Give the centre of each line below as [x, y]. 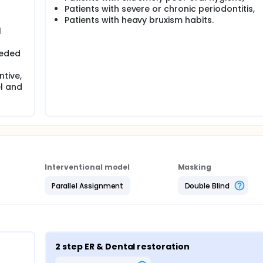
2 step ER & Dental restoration [123, 247]
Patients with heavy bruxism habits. [139, 20]
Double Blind [207, 186]
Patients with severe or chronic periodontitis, [160, 9]
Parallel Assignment [88, 186]
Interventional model [87, 167]
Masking [195, 167]
